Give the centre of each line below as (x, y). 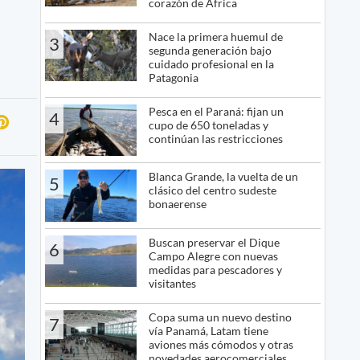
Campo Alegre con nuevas (213, 256)
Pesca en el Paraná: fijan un (216, 111)
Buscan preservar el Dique (214, 242)
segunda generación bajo (210, 50)
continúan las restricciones (215, 138)
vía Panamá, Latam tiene (208, 330)
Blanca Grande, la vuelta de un (223, 177)
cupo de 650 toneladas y (208, 125)
